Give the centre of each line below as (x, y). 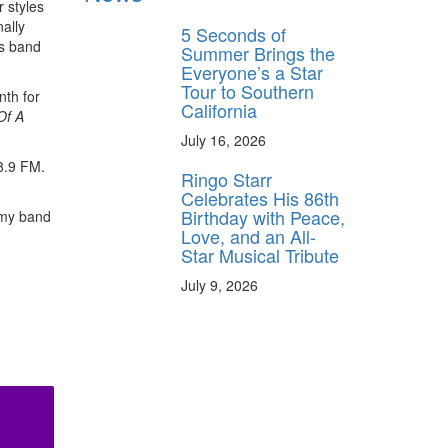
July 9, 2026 (219, 284)
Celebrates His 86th (260, 197)
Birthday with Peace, (263, 216)
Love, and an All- (248, 235)
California (219, 109)
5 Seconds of (233, 33)
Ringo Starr (226, 178)
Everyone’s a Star (252, 71)
